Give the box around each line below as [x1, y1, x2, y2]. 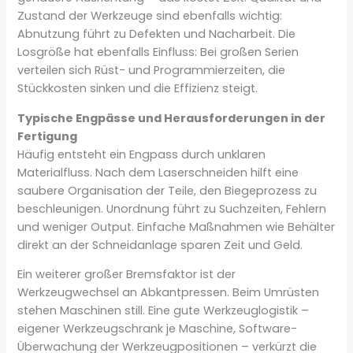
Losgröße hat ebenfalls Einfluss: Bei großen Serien [17, 44, 299, 61]
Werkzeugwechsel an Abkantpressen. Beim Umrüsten [17, 284, 320, 301]
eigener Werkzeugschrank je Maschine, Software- [17, 321, 298, 337]
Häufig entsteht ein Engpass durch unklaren [17, 146, 266, 162]
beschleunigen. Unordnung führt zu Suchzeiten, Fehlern [17, 200, 327, 217]
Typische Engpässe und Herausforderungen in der [17, 110, 326, 126]
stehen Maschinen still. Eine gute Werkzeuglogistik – [17, 303, 310, 319]
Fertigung [17, 128, 78, 144]
